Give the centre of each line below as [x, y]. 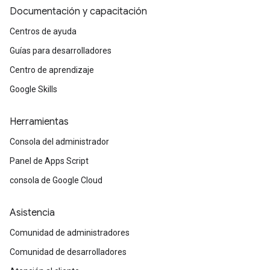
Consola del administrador [59, 142]
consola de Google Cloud [56, 180]
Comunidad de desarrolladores [68, 252]
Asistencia [32, 213]
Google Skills [33, 89]
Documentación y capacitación [78, 11]
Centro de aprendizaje [52, 70]
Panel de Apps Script [49, 161]
